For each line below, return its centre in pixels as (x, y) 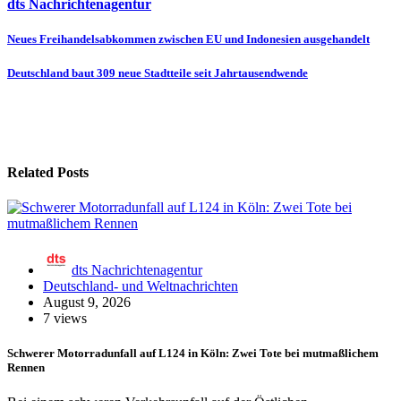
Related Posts (48, 172)
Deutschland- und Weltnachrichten (141, 286)
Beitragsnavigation (93, 43)
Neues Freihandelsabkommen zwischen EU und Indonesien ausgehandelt (188, 39)
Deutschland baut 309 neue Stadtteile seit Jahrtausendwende (158, 73)
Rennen (26, 368)
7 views (65, 319)
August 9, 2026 (87, 303)
